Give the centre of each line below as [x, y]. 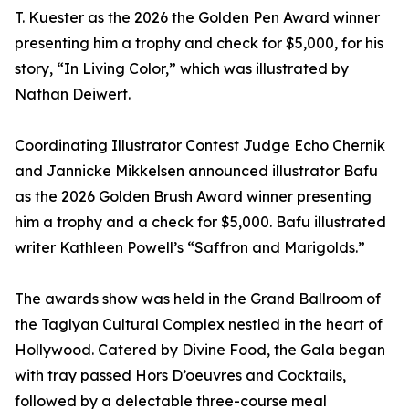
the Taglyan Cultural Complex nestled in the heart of [199, 325]
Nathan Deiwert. [73, 94]
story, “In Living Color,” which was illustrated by [182, 69]
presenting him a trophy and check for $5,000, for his [199, 43]
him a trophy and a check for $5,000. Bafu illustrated [200, 222]
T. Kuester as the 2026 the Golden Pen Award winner [197, 18]
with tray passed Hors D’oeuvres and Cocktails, [180, 376]
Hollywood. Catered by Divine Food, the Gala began [200, 350]
